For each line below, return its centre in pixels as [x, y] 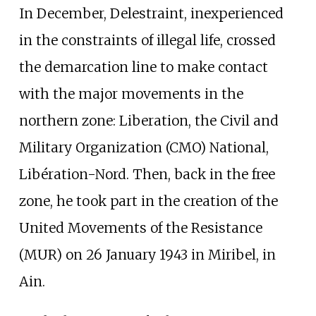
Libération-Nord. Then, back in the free [147, 175]
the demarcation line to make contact [143, 67]
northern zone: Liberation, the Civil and [148, 121]
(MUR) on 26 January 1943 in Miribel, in [147, 255]
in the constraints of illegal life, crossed [147, 41]
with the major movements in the [131, 94]
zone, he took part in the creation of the [148, 201]
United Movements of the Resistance [140, 228]
